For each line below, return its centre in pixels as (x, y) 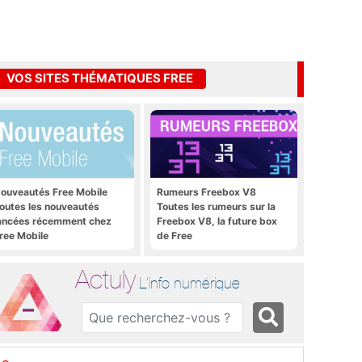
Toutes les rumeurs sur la (216, 206)
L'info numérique (190, 282)
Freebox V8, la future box (217, 221)
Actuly (106, 279)
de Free (175, 235)
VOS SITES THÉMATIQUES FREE (100, 79)
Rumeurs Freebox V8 (206, 192)
